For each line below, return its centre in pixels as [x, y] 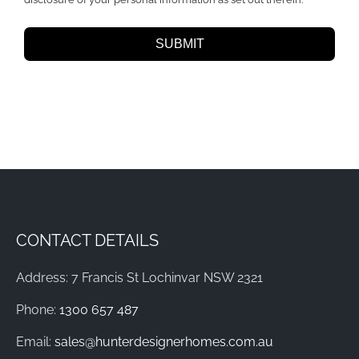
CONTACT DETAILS [87, 240]
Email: [35, 341]
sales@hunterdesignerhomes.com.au [163, 341]
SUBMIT [179, 43]
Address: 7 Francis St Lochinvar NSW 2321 [139, 277]
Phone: [37, 309]
